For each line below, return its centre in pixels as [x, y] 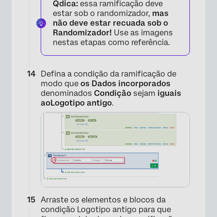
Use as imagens [142, 33]
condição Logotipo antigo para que [106, 210]
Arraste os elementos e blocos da [103, 200]
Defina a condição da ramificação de [108, 74]
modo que [61, 84]
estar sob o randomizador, [102, 14]
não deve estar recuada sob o [110, 23]
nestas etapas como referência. [111, 43]
